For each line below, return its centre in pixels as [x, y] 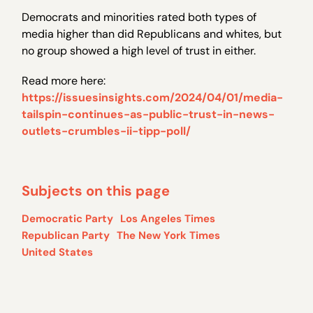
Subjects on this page [96, 190]
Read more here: [64, 80]
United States [58, 252]
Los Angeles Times [168, 218]
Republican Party [66, 235]
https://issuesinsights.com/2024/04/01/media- [153, 97]
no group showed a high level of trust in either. [139, 50]
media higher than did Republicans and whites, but [152, 34]
